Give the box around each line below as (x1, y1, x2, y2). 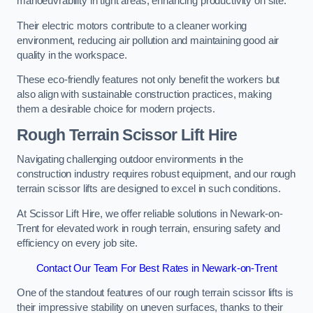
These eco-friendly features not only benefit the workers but (17, 74, 280, 86)
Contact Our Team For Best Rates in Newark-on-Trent (36, 262, 277, 274)
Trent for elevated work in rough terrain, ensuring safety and (17, 223, 281, 234)
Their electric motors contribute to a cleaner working (17, 20, 247, 31)
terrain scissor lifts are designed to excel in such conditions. (17, 183, 281, 195)
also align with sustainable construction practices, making (17, 89, 272, 101)
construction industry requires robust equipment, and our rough (17, 168, 296, 180)
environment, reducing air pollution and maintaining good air (17, 34, 279, 46)
